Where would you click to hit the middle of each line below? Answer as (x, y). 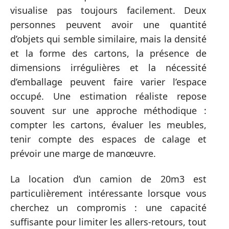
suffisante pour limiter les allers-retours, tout (108, 222)
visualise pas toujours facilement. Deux (108, 10)
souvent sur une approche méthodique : (108, 110)
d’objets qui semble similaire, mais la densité (108, 39)
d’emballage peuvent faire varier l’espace (108, 82)
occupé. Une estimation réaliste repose (108, 96)
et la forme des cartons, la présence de (108, 53)
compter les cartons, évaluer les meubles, (108, 124)
